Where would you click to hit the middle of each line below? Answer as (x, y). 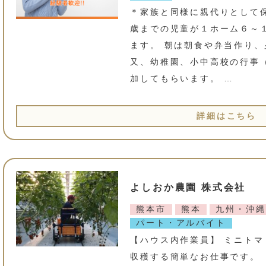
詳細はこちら (227, 115)
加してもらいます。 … (182, 78)
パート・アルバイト (181, 222)
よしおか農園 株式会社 (188, 187)
